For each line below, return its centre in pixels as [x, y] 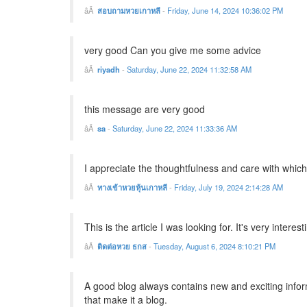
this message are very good [145, 109]
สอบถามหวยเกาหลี [130, 11]
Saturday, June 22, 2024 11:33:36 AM [175, 128]
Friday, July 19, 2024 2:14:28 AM [229, 187]
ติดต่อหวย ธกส [122, 246]
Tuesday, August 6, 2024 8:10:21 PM [214, 246]
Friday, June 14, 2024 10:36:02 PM [225, 11]
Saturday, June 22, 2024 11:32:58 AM [189, 70]
